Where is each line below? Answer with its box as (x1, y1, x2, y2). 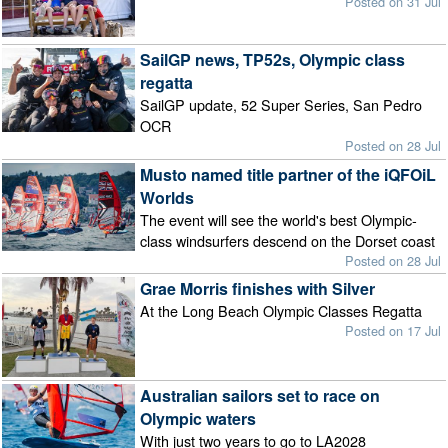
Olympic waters (139, 407, 256, 431)
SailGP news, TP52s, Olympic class (139, 48, 405, 72)
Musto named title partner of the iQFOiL (139, 162, 436, 186)
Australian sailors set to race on (139, 384, 380, 408)
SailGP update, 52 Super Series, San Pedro (139, 94, 422, 116)
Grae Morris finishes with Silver (139, 277, 375, 301)
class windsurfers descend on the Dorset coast (139, 229, 435, 251)
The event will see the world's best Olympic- (139, 208, 417, 230)
